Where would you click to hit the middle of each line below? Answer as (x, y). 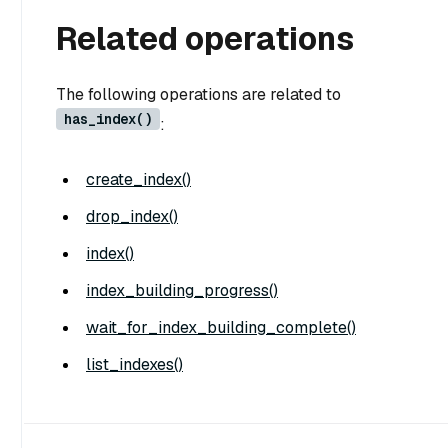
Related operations (205, 38)
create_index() (138, 180)
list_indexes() (134, 365)
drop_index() (132, 217)
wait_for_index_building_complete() (221, 328)
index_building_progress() (182, 291)
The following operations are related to (198, 94)
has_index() (108, 118)
